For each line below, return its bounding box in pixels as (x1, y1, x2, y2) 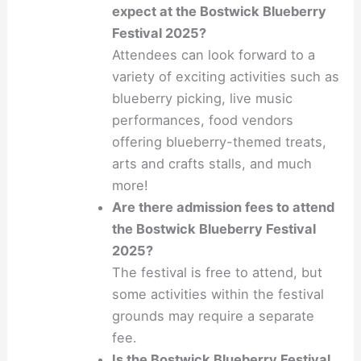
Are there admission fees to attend (112, 198, 335, 215)
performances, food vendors (112, 111, 294, 128)
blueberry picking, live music (112, 89, 293, 106)
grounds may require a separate (112, 307, 315, 324)
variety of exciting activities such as (112, 68, 340, 85)
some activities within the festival (112, 285, 325, 302)
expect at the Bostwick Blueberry (112, 2, 327, 19)
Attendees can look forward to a (112, 46, 316, 63)
